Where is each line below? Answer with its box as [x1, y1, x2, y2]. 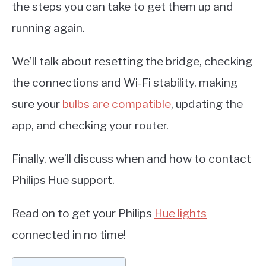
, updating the [171, 97, 243, 111]
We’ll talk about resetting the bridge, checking [12, 54, 252, 68]
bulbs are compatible [62, 97, 171, 111]
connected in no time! [12, 227, 126, 242]
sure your [12, 97, 62, 111]
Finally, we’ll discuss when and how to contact [12, 151, 251, 166]
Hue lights [154, 206, 207, 220]
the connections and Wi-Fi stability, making [12, 75, 237, 90]
